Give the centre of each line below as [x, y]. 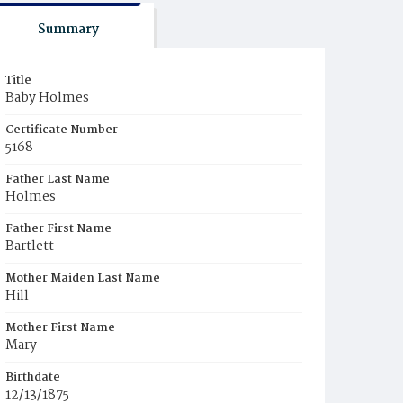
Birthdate [33, 377]
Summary [68, 30]
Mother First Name [60, 328]
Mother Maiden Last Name [83, 278]
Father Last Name [58, 179]
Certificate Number [62, 130]
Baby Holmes [47, 98]
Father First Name [58, 229]
